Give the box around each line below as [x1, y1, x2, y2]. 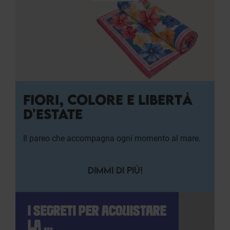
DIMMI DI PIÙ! [87, 164, 143, 176]
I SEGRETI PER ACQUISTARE [28, 204, 166, 218]
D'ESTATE [23, 105, 83, 122]
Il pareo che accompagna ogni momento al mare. [23, 133, 201, 143]
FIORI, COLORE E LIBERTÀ [23, 91, 193, 108]
